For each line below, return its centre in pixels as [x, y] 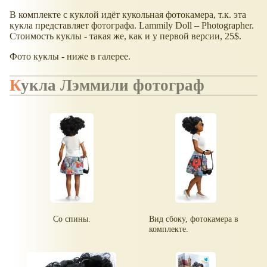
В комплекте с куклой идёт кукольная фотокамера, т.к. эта [128, 15]
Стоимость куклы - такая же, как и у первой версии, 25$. [125, 36]
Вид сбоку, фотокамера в [194, 218]
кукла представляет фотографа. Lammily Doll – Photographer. [132, 26]
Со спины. [72, 218]
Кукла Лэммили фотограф [113, 85]
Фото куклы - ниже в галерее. [70, 57]
